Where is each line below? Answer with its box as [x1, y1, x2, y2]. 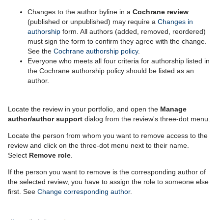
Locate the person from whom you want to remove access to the [8, 131, 208, 139]
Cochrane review [133, 7, 189, 16]
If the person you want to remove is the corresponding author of [8, 167, 206, 176]
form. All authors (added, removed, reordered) [60, 27, 206, 35]
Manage [160, 105, 187, 113]
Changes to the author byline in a [27, 7, 133, 16]
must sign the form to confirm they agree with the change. [27, 37, 207, 45]
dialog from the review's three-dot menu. [82, 114, 212, 123]
